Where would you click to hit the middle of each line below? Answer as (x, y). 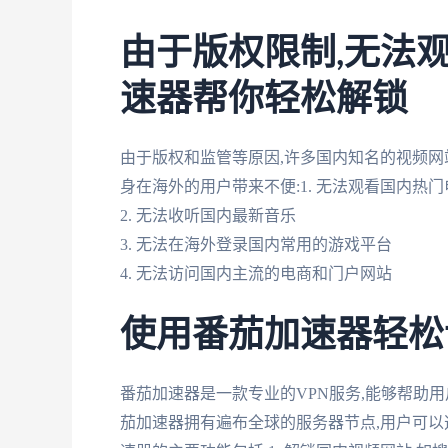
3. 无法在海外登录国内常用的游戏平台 (256, 244)
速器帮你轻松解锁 (264, 99)
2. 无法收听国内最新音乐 (208, 215)
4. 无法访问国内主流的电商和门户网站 (256, 273)
